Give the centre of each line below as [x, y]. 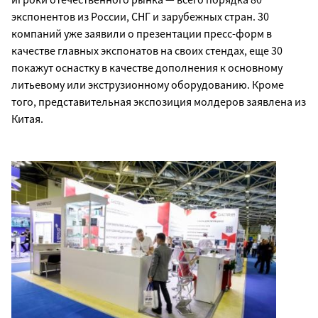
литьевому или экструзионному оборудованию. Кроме [148, 84]
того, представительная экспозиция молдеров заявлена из [159, 101]
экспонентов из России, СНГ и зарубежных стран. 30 [140, 16]
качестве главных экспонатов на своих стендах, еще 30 [147, 50]
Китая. [27, 118]
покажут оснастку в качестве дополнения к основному [147, 67]
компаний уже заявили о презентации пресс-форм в [142, 33]
